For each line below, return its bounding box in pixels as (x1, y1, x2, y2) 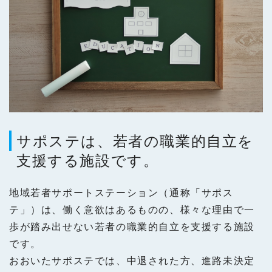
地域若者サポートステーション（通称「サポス (9, 185, 234, 200)
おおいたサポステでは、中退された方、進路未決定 (9, 253, 255, 268)
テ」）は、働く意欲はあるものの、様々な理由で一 (9, 202, 255, 217)
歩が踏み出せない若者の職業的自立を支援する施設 (9, 219, 255, 234)
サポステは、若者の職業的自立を (16, 129, 254, 151)
